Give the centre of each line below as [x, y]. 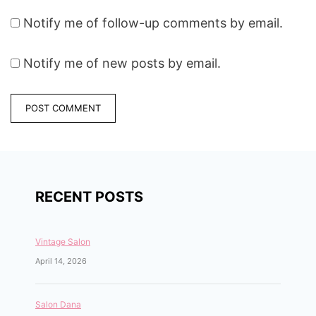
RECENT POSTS [89, 197]
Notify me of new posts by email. [122, 63]
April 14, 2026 [61, 261]
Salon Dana [58, 305]
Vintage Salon [63, 242]
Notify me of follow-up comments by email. [153, 23]
